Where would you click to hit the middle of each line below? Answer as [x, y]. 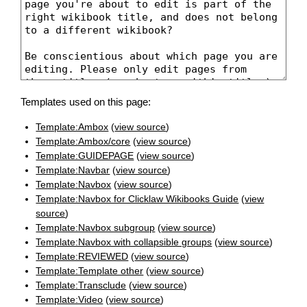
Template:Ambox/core [83, 142]
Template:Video [70, 300]
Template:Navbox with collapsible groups [124, 242]
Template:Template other [90, 271]
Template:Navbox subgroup [96, 228]
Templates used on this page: [86, 102]
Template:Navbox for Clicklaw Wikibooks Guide [137, 199]
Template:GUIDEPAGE [85, 156]
